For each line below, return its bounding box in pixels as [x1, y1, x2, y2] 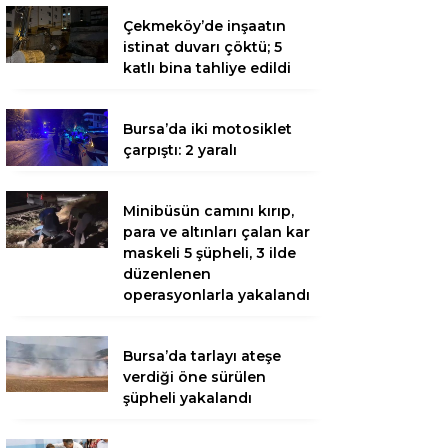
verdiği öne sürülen [123, 368, 266, 386]
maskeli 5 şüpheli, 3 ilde [123, 244, 296, 262]
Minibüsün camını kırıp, [123, 202, 294, 220]
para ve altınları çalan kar [123, 223, 310, 241]
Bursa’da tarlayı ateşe [123, 347, 281, 365]
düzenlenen [123, 265, 211, 283]
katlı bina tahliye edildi [123, 59, 291, 77]
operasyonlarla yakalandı [123, 286, 310, 304]
